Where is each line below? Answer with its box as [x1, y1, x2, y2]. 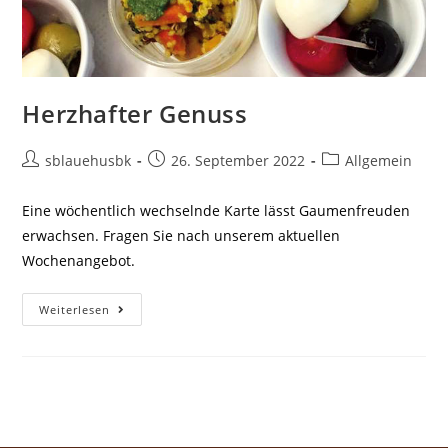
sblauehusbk [45, 150, 132, 170]
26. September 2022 [171, 150, 306, 170]
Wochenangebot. [22, 250, 140, 270]
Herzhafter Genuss [22, 96, 248, 130]
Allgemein [345, 150, 413, 170]
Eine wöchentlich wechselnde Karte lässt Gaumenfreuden [22, 200, 411, 220]
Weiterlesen [39, 301, 111, 317]
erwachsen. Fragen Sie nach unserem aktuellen [22, 225, 341, 245]
